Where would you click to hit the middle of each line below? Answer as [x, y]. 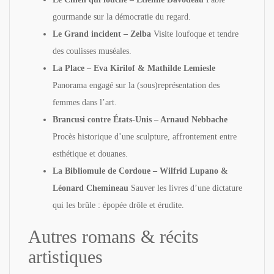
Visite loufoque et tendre [195, 34]
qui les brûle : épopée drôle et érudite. [118, 205]
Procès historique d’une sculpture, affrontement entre [145, 136]
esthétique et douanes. [90, 154]
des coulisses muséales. [92, 51]
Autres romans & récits [113, 236]
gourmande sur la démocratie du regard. [122, 17]
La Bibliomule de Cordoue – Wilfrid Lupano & [140, 171]
